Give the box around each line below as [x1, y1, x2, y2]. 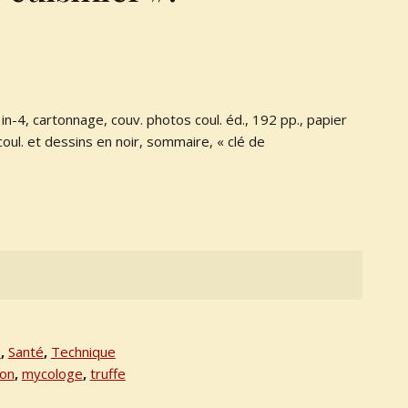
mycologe [21, 364, 83, 383]
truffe [89, 364, 126, 383]
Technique [50, 342, 116, 362]
